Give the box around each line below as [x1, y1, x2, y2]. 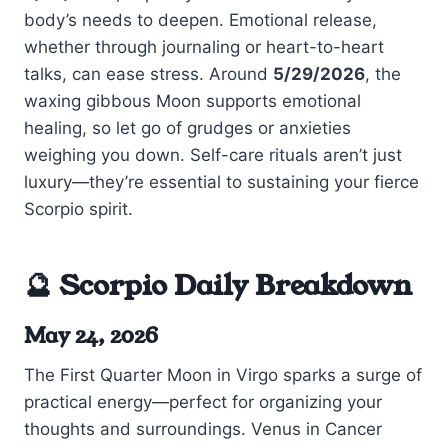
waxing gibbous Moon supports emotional [24, 90, 361, 111]
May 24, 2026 [24, 320, 158, 351]
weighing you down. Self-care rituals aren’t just [24, 144, 402, 165]
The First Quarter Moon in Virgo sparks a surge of [24, 365, 422, 386]
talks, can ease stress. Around [24, 63, 273, 84]
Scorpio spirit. [24, 198, 133, 219]
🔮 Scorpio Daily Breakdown [24, 265, 412, 305]
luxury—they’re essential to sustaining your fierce [24, 171, 419, 192]
